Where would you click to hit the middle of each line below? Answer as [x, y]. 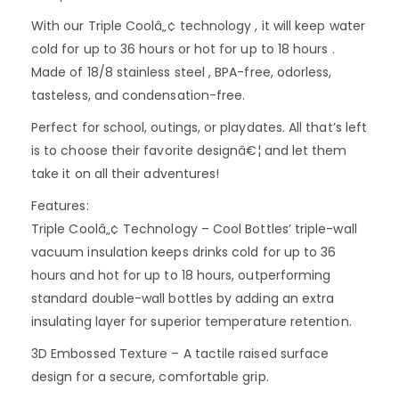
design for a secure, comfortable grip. [150, 376]
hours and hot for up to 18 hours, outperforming [181, 275]
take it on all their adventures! [126, 173]
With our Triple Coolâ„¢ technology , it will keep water [198, 25]
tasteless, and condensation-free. [138, 95]
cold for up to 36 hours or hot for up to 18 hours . [183, 49]
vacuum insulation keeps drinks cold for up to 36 [184, 252]
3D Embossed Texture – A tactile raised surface [180, 353]
